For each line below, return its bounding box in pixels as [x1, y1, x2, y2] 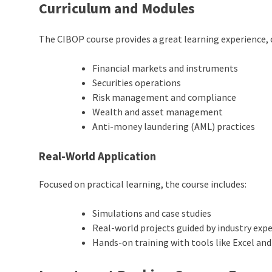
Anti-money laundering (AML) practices [92, 120, 256, 133]
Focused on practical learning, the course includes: [39, 177, 247, 190]
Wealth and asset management [92, 106, 223, 118]
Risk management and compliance [92, 91, 237, 104]
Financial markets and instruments [92, 62, 239, 75]
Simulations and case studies [92, 206, 212, 219]
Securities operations [92, 76, 182, 89]
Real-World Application [39, 149, 157, 164]
